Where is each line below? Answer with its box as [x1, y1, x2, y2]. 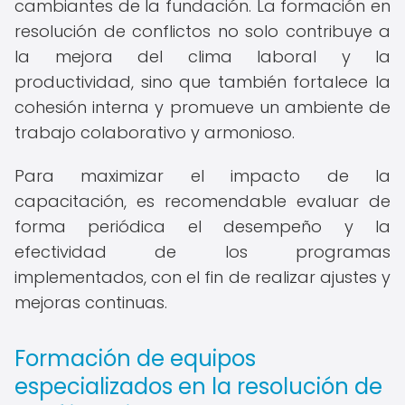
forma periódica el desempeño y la [14, 215, 391, 238]
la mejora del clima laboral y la [14, 45, 391, 68]
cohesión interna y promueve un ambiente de [14, 96, 391, 118]
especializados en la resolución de [14, 372, 382, 401]
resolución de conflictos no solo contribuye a [14, 20, 391, 42]
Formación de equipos [14, 344, 256, 373]
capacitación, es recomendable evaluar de [14, 190, 391, 212]
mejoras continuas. [14, 291, 167, 314]
